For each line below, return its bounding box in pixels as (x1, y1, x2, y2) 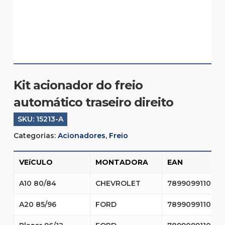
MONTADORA (95, 158, 148, 167)
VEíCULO (19, 158, 53, 167)
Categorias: (13, 131, 58, 141)
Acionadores (57, 131, 105, 141)
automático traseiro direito (13, 95, 173, 110)
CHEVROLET (95, 179, 141, 188)
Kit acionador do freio (13, 78, 143, 93)
